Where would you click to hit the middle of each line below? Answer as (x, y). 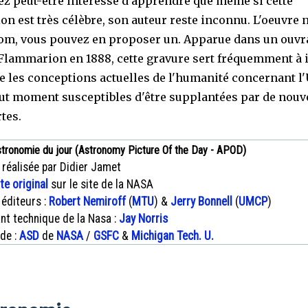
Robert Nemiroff (87, 201)
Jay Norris (143, 218)
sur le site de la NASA (101, 184)
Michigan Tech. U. (173, 235)
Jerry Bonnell (201, 201)
